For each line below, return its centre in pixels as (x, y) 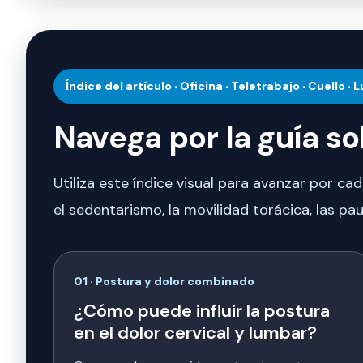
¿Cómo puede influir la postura (202, 311)
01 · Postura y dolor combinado (164, 282)
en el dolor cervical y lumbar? (195, 333)
